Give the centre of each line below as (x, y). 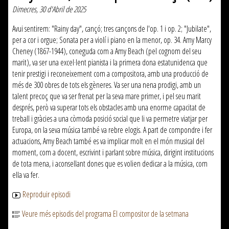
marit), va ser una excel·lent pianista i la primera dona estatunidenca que (110, 63)
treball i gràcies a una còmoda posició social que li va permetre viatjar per (110, 119)
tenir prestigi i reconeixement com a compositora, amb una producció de (110, 74)
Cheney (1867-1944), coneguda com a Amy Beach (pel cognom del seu (107, 51)
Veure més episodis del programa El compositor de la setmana (105, 214)
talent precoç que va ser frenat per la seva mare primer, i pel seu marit (107, 96)
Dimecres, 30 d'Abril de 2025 (49, 9)
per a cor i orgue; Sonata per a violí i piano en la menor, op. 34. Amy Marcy (112, 40)
